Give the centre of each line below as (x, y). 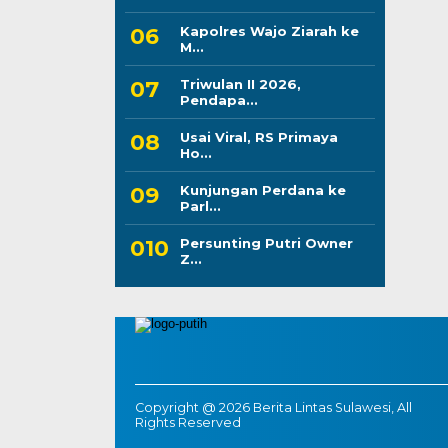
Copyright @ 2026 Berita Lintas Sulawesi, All (273, 407)
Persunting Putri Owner (266, 242)
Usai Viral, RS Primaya (258, 136)
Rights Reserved (187, 422)
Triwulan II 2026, (240, 83)
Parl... (200, 205)
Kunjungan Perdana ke (262, 189)
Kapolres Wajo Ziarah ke (269, 30)
